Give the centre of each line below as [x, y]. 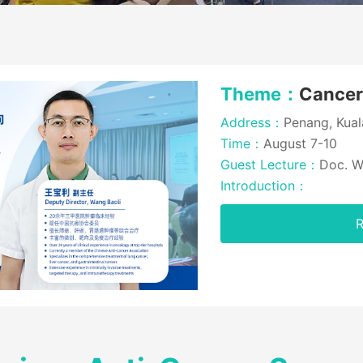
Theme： [260, 94]
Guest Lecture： [270, 164]
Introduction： [264, 186]
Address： [252, 122]
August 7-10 [300, 143]
